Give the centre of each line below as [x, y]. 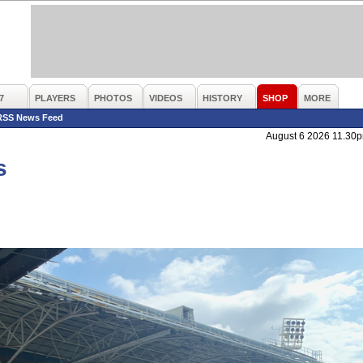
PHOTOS [113, 98]
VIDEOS [166, 98]
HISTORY [222, 98]
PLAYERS [55, 98]
